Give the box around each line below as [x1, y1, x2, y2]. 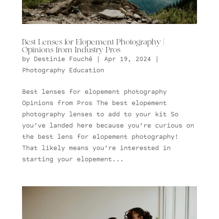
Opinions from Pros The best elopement [22, 100, 167, 107]
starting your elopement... [22, 156, 124, 163]
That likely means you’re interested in [22, 145, 171, 152]
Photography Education [22, 67, 104, 74]
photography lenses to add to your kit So [22, 111, 178, 118]
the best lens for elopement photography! [22, 133, 182, 141]
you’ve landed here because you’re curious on [22, 122, 194, 130]
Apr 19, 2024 [104, 56, 151, 63]
